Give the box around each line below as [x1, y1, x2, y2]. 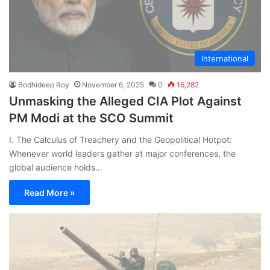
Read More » [24, 187, 75, 198]
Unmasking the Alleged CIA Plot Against [9, 93, 242, 108]
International [201, 53, 248, 63]
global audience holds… [9, 162, 102, 172]
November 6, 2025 [82, 80, 144, 89]
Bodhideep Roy [18, 80, 69, 89]
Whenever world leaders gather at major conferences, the [9, 148, 236, 159]
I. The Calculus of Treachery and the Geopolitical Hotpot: [9, 134, 232, 145]
